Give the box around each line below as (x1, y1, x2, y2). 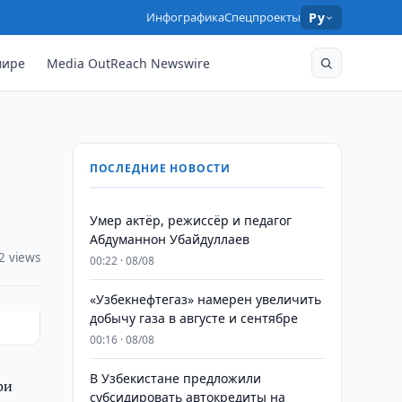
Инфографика (146, 9, 225, 25)
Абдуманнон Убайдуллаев (89, 231, 249, 248)
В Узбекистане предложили (89, 370, 261, 387)
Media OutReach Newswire (47, 54, 211, 72)
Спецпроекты (224, 9, 301, 25)
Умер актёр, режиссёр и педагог (89, 212, 292, 229)
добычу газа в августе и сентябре (89, 310, 298, 327)
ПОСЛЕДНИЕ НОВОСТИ (89, 161, 232, 176)
